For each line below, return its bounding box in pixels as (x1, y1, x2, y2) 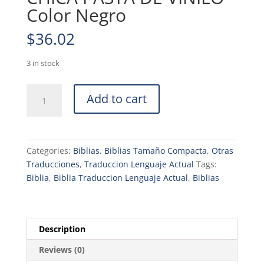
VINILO (25, 180, 52, 192)
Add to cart (86, 91, 147, 107)
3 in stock (26, 58, 60, 69)
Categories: (26, 145, 73, 157)
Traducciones (26, 159, 80, 170)
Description (38, 223, 85, 235)
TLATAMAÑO (25, 126, 76, 137)
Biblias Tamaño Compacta (104, 145, 207, 157)
